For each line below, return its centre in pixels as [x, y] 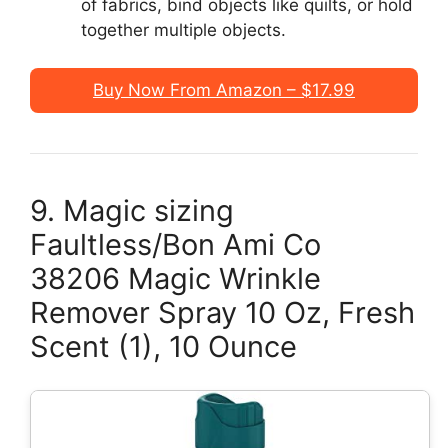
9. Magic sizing [132, 211]
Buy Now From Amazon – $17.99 [224, 90]
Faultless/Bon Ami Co [175, 245]
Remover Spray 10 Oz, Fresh [222, 313]
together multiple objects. [183, 29]
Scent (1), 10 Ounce [163, 347]
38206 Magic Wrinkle [175, 279]
